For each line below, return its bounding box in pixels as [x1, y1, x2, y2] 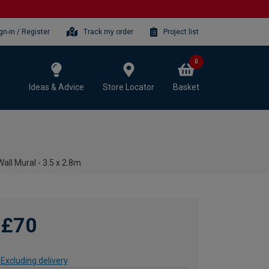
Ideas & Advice [29, 82, 84, 92]
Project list [163, 27, 199, 36]
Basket [173, 82, 199, 92]
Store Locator [103, 82, 154, 92]
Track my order [83, 27, 134, 36]
